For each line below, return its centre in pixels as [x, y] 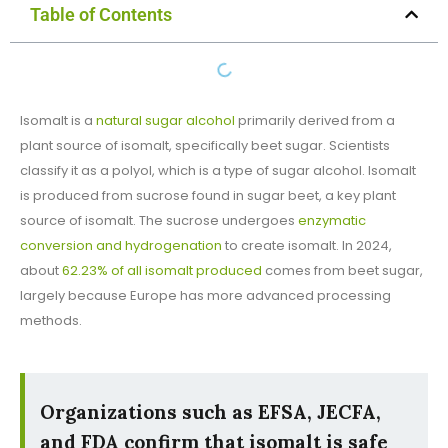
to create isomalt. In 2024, [307, 246]
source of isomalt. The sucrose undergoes [159, 221]
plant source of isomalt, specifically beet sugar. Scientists [205, 146]
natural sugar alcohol [165, 121]
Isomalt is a [58, 121]
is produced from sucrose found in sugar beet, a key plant [208, 196]
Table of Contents [101, 15]
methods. [51, 321]
